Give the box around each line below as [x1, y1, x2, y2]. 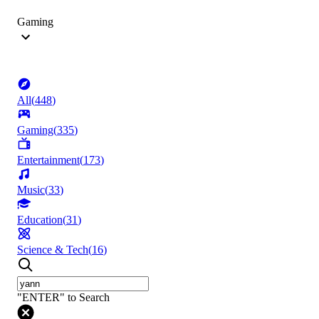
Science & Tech [17, 244, 88, 256]
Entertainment [17, 154, 80, 167]
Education [17, 214, 63, 226]
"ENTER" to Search [17, 291, 110, 304]
